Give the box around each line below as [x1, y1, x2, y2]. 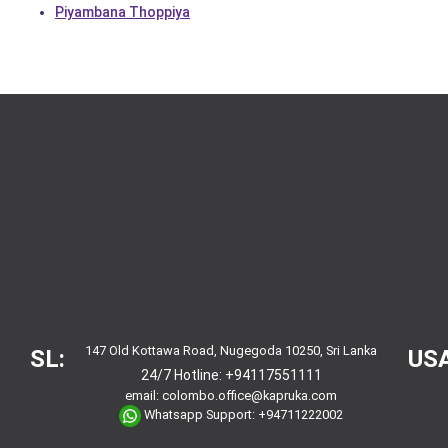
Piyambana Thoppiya [55, 4, 190, 21]
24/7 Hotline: [140, 367, 225, 384]
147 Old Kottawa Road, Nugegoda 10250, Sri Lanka [85, 343, 378, 359]
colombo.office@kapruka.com [162, 388, 338, 404]
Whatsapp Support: [141, 407, 259, 423]
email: [125, 388, 163, 404]
